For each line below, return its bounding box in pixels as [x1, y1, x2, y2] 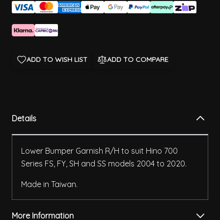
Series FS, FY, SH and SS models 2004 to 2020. [21, 159, 187, 169]
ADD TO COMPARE [107, 55, 168, 64]
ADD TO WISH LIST [27, 55, 87, 64]
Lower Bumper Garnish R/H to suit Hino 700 [21, 146, 178, 156]
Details [12, 113, 36, 124]
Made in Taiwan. [21, 179, 78, 190]
